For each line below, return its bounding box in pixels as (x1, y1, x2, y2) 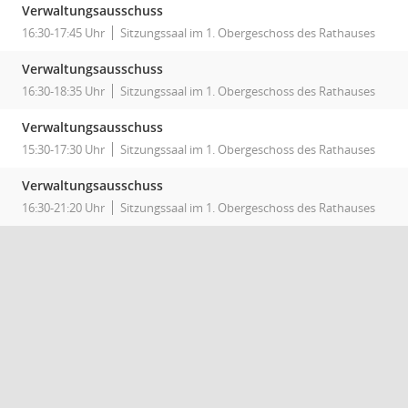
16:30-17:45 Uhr (22, 25, 105, 41)
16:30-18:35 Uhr (22, 83, 105, 99)
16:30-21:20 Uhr (22, 199, 105, 216)
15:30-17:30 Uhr (22, 141, 105, 158)
